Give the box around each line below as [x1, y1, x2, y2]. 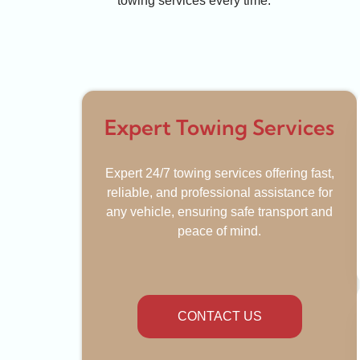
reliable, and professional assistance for [106, 186, 333, 200]
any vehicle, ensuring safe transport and [106, 205, 333, 219]
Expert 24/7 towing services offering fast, [104, 166, 334, 181]
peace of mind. [178, 224, 261, 239]
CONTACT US [177, 309, 262, 324]
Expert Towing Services [104, 114, 334, 141]
